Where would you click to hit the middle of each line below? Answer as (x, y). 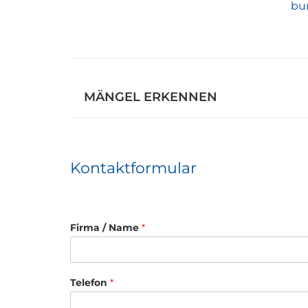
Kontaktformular (133, 168)
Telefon (90, 282)
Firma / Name (106, 227)
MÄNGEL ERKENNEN (151, 97)
